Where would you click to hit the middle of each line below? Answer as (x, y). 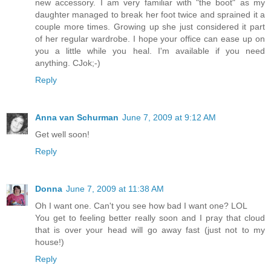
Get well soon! (62, 134)
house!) (50, 242)
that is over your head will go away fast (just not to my (150, 230)
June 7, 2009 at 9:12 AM (169, 117)
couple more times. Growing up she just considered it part (150, 26)
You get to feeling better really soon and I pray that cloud (150, 217)
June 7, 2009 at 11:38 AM (115, 188)
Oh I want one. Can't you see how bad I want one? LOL (141, 205)
